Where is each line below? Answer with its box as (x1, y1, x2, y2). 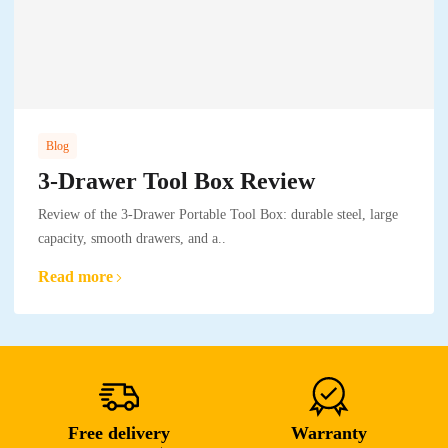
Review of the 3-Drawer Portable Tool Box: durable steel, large (38, 207, 398, 223)
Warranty (291, 423, 367, 444)
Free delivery (68, 423, 170, 444)
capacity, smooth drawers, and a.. (38, 231, 226, 247)
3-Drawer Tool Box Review (38, 168, 315, 195)
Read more (38, 268, 113, 286)
